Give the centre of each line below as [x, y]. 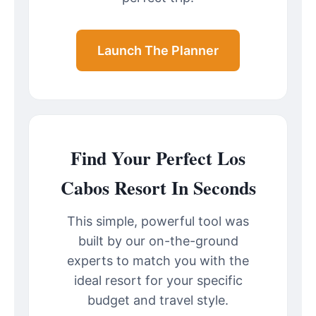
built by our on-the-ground [158, 241]
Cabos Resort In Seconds [158, 188]
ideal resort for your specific [158, 281]
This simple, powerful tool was [158, 221]
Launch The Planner [158, 51]
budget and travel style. [158, 300]
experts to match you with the [158, 261]
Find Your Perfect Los [158, 158]
